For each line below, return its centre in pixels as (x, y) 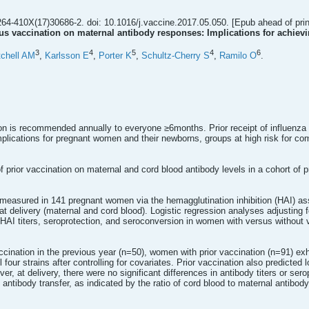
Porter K (115, 56)
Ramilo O (238, 56)
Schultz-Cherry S (176, 56)
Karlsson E (67, 56)
